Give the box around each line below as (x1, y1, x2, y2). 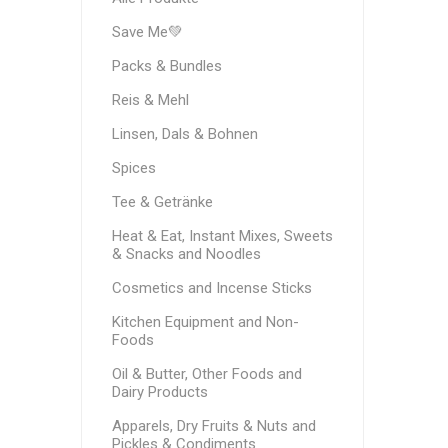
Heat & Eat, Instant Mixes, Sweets (111, 227, 333, 245)
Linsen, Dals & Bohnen (111, 125, 258, 143)
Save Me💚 (111, 23, 183, 41)
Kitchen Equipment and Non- (111, 313, 299, 331)
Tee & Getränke (111, 193, 213, 211)
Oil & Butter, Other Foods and (111, 365, 302, 383)
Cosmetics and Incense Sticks (111, 279, 312, 297)
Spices (111, 159, 156, 177)
